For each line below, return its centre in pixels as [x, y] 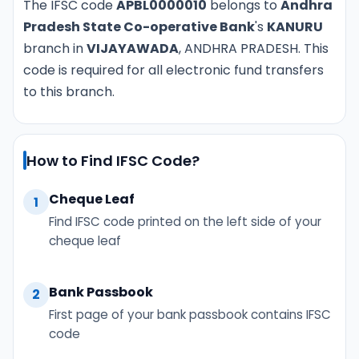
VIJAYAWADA [133, 48]
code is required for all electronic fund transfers [173, 70]
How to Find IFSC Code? [113, 160]
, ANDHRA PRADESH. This [254, 48]
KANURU [295, 27]
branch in [55, 48]
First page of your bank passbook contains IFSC [190, 314]
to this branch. [69, 92]
